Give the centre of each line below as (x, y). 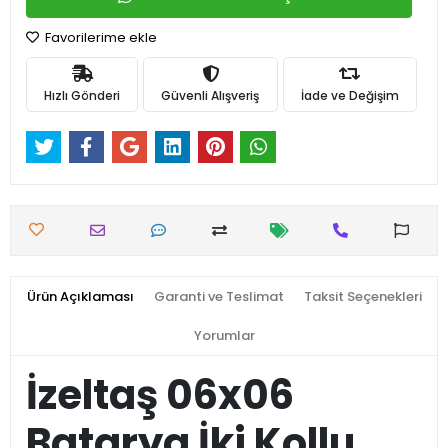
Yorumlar (224, 336)
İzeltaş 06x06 (160, 395)
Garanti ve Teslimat (218, 297)
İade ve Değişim (349, 95)
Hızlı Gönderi (82, 95)
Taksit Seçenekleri (362, 297)
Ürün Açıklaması (80, 297)
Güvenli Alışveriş (210, 95)
